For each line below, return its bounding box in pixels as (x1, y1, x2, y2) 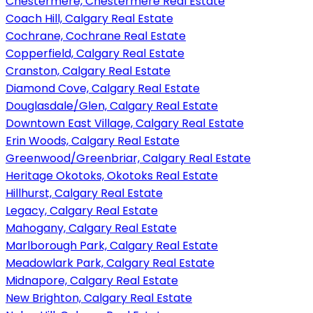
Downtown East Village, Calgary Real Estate (6, 115, 244, 131)
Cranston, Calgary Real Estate (6, 62, 170, 79)
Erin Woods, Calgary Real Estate (6, 132, 180, 149)
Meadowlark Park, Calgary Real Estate (6, 254, 214, 271)
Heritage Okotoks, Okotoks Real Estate (6, 167, 218, 184)
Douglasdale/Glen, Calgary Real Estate (6, 97, 218, 114)
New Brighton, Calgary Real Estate (6, 289, 192, 306)
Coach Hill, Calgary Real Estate (6, 10, 173, 27)
